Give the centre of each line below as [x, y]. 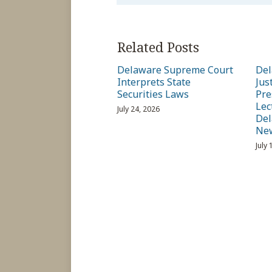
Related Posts [158, 47]
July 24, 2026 [139, 109]
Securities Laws [153, 94]
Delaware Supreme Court [175, 70]
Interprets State [154, 82]
